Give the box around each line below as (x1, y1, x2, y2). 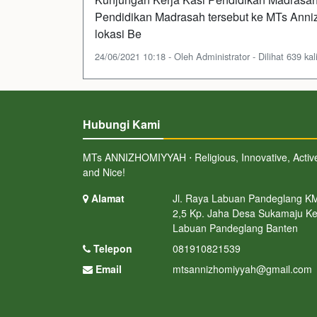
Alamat (88, 190, 125, 205)
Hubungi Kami (83, 115, 160, 132)
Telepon (91, 241, 132, 255)
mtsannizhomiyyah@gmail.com (172, 261, 312, 276)
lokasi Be (95, 25, 142, 42)
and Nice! (83, 164, 125, 179)
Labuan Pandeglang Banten (172, 220, 298, 235)
